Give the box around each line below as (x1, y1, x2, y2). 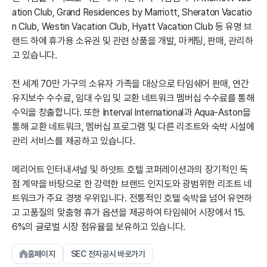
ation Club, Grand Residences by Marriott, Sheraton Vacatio (12, 7, 252, 18)
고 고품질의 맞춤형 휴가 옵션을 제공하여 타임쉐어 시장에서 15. (12, 207, 246, 218)
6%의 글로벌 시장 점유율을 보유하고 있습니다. (12, 221, 186, 232)
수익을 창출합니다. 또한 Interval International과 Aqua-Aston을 (12, 107, 251, 118)
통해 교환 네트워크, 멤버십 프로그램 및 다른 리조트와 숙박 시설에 (12, 121, 254, 132)
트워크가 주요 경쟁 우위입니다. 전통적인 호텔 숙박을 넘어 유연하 (12, 193, 253, 204)
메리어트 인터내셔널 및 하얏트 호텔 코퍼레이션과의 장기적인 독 (12, 164, 248, 175)
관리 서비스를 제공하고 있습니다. (12, 135, 135, 147)
